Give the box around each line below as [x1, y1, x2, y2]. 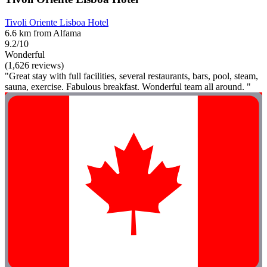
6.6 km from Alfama [5, 27, 81, 38]
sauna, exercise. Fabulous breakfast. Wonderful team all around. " [5, 81, 251, 92]
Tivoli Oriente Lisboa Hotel [5, 17, 108, 27]
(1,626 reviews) [5, 60, 64, 70]
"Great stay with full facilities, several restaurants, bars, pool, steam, [5, 70, 258, 81]
